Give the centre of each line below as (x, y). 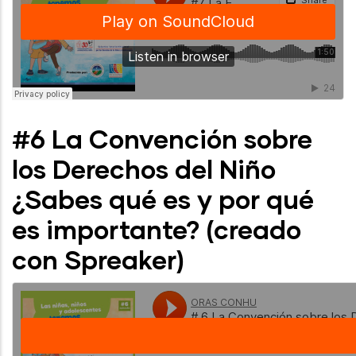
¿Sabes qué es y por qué (163, 199)
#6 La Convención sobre (162, 139)
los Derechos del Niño (144, 169)
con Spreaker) (98, 259)
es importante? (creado (157, 229)
